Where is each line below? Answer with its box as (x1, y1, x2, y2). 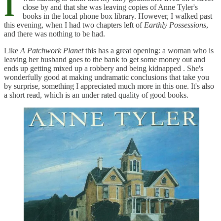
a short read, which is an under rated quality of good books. (4, 90, 188, 99)
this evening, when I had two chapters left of (4, 20, 144, 29)
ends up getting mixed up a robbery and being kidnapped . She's (4, 64, 203, 73)
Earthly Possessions (144, 20, 206, 29)
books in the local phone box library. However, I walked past (23, 11, 212, 20)
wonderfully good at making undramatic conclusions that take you (4, 73, 209, 81)
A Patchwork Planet (20, 46, 83, 55)
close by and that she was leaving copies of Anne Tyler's (23, 2, 198, 11)
